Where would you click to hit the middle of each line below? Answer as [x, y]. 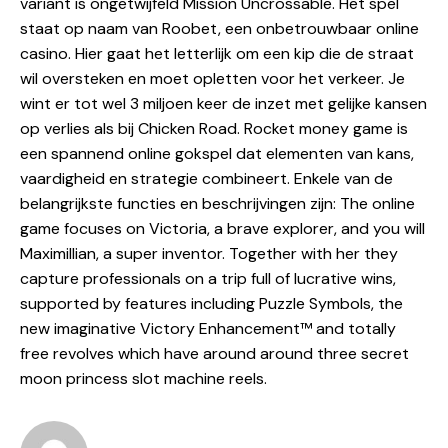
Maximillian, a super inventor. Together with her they [209, 253]
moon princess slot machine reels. [143, 378]
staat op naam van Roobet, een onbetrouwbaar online [219, 28]
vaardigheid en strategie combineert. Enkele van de [206, 178]
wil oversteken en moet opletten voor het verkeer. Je [212, 78]
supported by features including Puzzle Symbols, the [211, 303]
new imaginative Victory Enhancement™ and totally [208, 328]
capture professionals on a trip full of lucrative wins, [208, 278]
